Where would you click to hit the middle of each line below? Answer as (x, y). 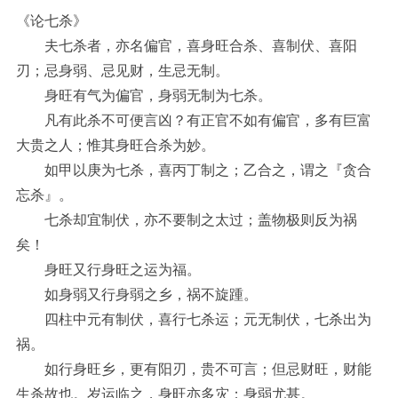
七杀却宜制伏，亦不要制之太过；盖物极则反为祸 (187, 220)
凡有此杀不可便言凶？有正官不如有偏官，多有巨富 (194, 121)
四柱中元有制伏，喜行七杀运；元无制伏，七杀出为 (194, 320)
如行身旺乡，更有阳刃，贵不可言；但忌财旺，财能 (194, 370)
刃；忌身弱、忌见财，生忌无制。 (123, 71)
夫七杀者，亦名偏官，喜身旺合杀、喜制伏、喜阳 (187, 46)
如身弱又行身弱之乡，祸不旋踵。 (137, 295)
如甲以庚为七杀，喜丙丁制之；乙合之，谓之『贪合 (194, 171)
